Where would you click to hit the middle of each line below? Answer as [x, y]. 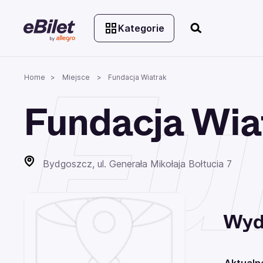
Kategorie [141, 28]
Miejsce [76, 77]
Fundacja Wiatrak [136, 77]
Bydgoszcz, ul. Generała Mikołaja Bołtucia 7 [136, 164]
